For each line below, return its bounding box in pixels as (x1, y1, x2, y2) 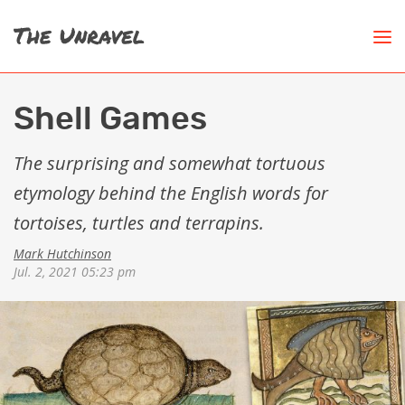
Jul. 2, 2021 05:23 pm (14, 263, 136, 280)
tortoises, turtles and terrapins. (14, 211, 264, 235)
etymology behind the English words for (14, 181, 328, 205)
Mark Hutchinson (14, 245, 111, 262)
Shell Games (14, 103, 207, 136)
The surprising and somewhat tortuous (14, 151, 325, 175)
